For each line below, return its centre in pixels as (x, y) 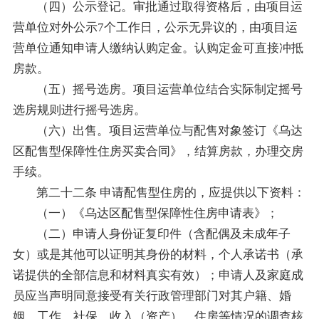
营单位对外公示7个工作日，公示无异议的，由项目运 (155, 27)
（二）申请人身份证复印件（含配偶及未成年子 (164, 234)
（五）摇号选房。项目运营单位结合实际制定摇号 (170, 89)
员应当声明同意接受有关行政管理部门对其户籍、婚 (152, 296)
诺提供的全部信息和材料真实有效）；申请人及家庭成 (158, 275)
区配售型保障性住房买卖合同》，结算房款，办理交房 (158, 151)
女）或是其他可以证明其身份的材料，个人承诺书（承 (158, 254)
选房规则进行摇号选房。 (79, 110)
